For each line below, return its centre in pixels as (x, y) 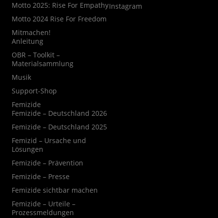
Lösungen (27, 149)
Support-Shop (34, 91)
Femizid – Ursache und (49, 141)
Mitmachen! (31, 33)
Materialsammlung (42, 64)
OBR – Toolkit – (36, 55)
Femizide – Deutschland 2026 (59, 113)
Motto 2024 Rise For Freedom (59, 19)
